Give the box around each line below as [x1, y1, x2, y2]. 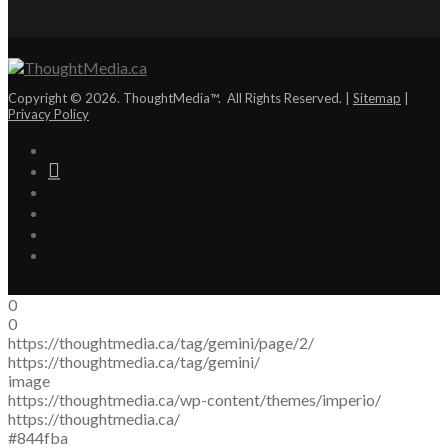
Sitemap [353, 89, 401, 106]
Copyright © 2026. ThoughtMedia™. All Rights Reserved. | [8, 89, 353, 106]
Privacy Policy [8, 105, 89, 122]
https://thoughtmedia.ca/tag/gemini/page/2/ [8, 332, 314, 352]
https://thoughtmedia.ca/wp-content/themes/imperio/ [8, 389, 381, 409]
